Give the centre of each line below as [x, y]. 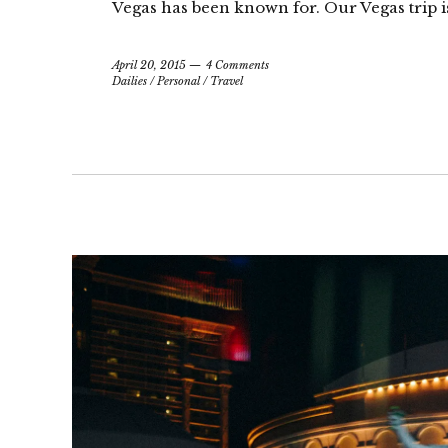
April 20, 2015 [149, 64]
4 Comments [237, 64]
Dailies [129, 80]
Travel [226, 80]
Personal [178, 80]
